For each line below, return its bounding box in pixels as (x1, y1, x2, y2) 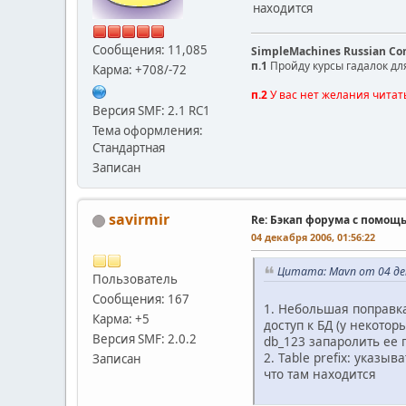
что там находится (264, 364, 376, 382)
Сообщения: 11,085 (92, 42, 208, 59)
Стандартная (92, 140, 165, 157)
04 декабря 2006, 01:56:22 (251, 230, 375, 245)
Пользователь (92, 271, 178, 288)
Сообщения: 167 (92, 291, 189, 308)
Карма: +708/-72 (92, 62, 187, 79)
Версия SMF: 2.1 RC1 (92, 102, 210, 120)
